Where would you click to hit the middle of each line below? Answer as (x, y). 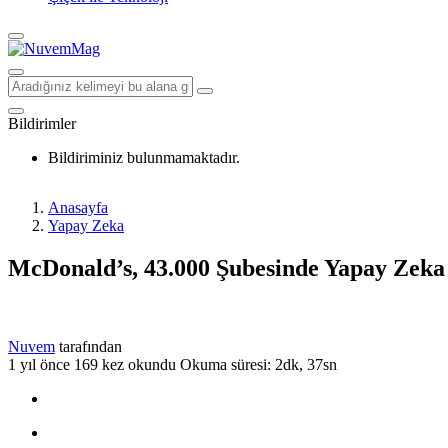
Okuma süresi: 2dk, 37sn (258, 364)
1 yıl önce (39, 364)
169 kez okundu (125, 364)
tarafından (90, 346)
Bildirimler (42, 123)
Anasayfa (78, 207)
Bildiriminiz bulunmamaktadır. (144, 157)
